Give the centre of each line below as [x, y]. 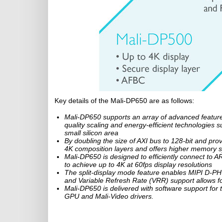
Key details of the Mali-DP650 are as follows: [124, 101]
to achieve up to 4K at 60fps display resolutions [138, 165]
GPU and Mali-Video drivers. [109, 196]
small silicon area [91, 133]
